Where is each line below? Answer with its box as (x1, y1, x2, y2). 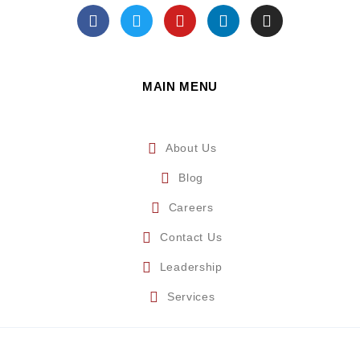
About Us (165, 141, 217, 155)
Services (166, 290, 215, 304)
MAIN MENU (141, 80, 219, 94)
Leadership (159, 260, 223, 274)
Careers (168, 201, 214, 215)
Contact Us (160, 231, 223, 244)
